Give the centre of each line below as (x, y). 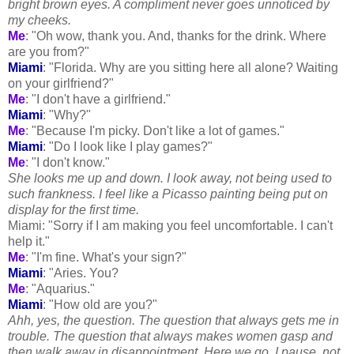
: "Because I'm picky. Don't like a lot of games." (155, 130)
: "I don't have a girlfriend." (98, 99)
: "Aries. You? (81, 273)
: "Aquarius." (60, 288)
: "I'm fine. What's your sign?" (106, 257)
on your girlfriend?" (61, 83)
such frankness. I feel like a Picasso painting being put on (168, 194)
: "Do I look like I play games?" (128, 146)
